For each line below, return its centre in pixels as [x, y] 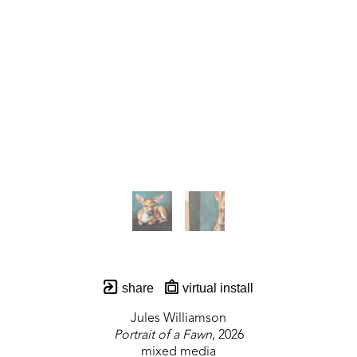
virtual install [216, 288]
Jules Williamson [178, 318]
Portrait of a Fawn [163, 335]
